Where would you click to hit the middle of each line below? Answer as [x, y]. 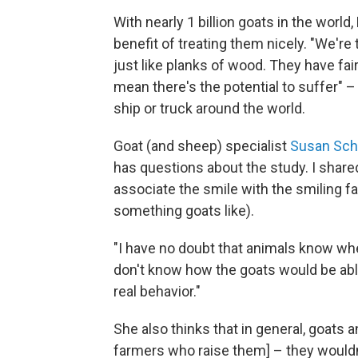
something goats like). [184, 210]
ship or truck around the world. [209, 108]
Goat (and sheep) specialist [202, 145]
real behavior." [157, 291]
